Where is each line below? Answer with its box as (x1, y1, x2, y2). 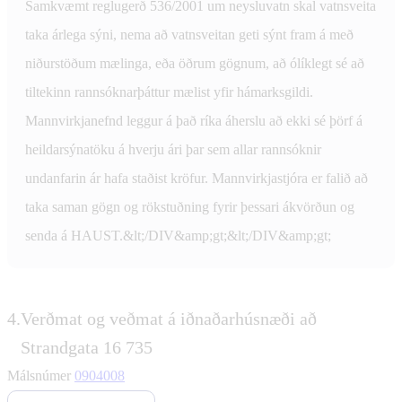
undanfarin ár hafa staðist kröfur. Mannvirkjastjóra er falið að (25, 170, 368, 186)
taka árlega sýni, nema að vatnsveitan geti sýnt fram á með (25, 26, 354, 42)
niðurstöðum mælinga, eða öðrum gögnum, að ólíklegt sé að (25, 55, 364, 71)
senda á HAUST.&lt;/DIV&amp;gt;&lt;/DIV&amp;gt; (25, 227, 331, 243)
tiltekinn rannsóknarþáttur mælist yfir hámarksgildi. (25, 83, 313, 100)
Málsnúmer (7, 367, 74, 383)
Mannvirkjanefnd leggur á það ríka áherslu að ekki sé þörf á (25, 112, 363, 128)
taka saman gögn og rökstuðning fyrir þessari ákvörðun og (25, 198, 354, 214)
